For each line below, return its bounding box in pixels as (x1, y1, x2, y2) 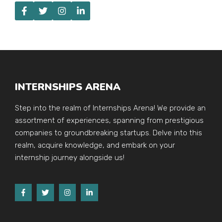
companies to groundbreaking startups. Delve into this (15, 128, 202, 138)
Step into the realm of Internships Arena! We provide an (15, 104, 206, 113)
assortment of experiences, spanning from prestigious (15, 116, 204, 125)
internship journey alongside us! (15, 153, 124, 163)
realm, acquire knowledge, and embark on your (15, 141, 175, 150)
